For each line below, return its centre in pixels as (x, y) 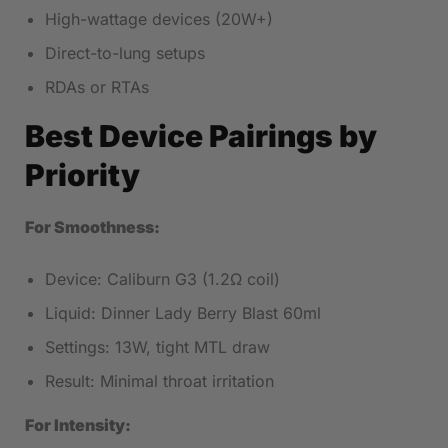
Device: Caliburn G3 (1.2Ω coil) (162, 279)
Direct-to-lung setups (125, 53)
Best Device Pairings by (201, 136)
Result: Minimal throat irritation (159, 381)
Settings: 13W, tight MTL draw (157, 347)
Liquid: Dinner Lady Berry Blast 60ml (183, 313)
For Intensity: (78, 425)
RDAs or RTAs (97, 87)
